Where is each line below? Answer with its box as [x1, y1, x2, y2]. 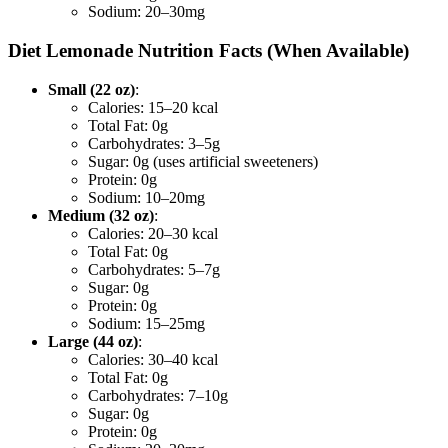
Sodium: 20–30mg [88, 3, 205, 21]
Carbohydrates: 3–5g [88, 134, 220, 152]
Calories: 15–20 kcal [88, 98, 218, 116]
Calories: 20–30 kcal [88, 224, 218, 242]
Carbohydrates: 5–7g [88, 260, 220, 278]
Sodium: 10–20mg [88, 188, 205, 206]
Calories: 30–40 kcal [88, 350, 218, 368]
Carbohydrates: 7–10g [88, 386, 228, 404]
